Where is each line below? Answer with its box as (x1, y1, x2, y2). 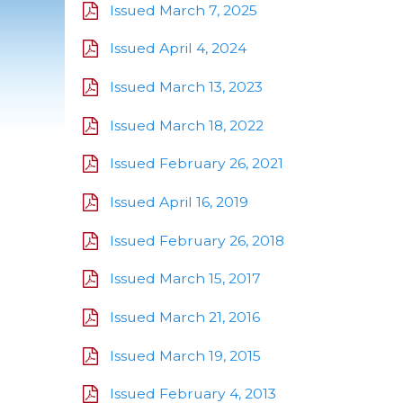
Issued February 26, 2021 (110, 155, 283, 173)
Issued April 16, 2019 (110, 193, 248, 210)
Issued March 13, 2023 (110, 77, 263, 95)
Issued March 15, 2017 (110, 270, 261, 288)
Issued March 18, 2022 (110, 116, 264, 134)
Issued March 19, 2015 (110, 346, 261, 364)
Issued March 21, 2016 (110, 309, 260, 327)
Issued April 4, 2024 (110, 40, 246, 58)
